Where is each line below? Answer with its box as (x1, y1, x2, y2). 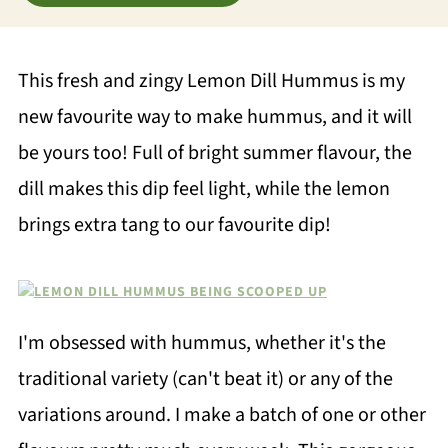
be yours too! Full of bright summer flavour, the (17, 139, 412, 167)
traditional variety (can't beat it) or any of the (17, 365, 393, 393)
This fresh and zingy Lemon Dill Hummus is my (17, 67, 405, 95)
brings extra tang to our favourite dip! (17, 211, 331, 239)
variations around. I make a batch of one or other (17, 401, 426, 429)
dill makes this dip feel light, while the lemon (17, 175, 390, 203)
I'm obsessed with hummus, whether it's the (17, 329, 386, 357)
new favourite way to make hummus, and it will (17, 103, 412, 131)
